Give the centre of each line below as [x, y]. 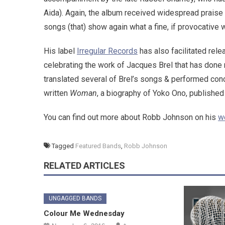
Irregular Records [107, 51]
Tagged [64, 146]
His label [60, 51]
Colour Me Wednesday [84, 214]
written [57, 93]
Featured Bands [98, 146]
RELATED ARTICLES [84, 166]
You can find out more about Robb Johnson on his [131, 118]
